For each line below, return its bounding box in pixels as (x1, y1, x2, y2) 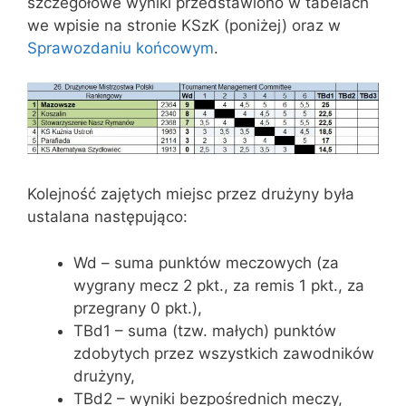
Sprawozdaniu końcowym (27, 38, 214, 57)
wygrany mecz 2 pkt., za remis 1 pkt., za (73, 275, 364, 295)
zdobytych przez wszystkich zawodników (73, 343, 374, 362)
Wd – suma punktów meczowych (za (73, 253, 339, 272)
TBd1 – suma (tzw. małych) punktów (73, 321, 336, 340)
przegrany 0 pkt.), (73, 298, 202, 317)
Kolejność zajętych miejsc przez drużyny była (27, 185, 354, 204)
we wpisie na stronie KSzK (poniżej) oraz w (27, 15, 341, 34)
